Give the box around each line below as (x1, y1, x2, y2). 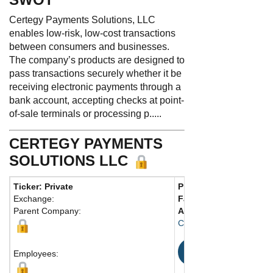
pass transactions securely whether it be (9, 68, 182, 79)
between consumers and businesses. (9, 41, 169, 52)
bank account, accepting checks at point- (9, 94, 184, 105)
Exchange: (13, 193, 54, 204)
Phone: (178, 181, 210, 191)
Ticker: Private (13, 181, 73, 191)
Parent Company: (13, 205, 81, 216)
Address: (178, 205, 218, 216)
